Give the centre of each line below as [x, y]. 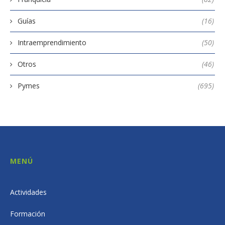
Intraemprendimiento [52, 43]
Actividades [28, 192]
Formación [28, 214]
